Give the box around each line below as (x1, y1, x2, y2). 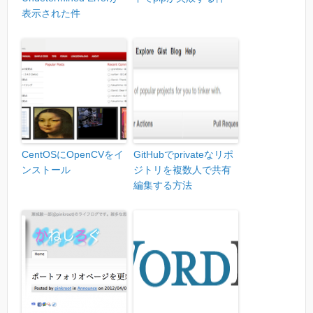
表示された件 (22, 8, 80, 20)
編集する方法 (133, 180, 192, 191)
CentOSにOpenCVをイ (22, 149, 124, 161)
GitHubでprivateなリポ (133, 149, 233, 161)
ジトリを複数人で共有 (133, 164, 231, 176)
